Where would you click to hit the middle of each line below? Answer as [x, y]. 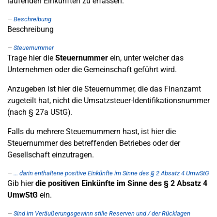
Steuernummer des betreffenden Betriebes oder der [94, 143]
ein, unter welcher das [146, 58]
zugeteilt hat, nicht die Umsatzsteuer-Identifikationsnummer [108, 101]
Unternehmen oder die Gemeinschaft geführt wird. [92, 70]
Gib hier [21, 183]
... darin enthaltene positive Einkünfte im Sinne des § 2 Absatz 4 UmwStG [111, 173]
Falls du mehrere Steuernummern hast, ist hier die [92, 132]
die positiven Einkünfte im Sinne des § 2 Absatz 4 [121, 183]
